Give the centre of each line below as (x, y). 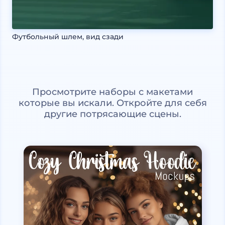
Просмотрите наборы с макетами (113, 92)
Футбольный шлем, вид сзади (68, 36)
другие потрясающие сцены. (113, 114)
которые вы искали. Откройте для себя (113, 103)
